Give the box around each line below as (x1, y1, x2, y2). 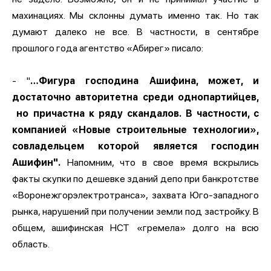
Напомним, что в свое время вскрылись (60, 156, 259, 168)
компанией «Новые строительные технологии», (12, 123, 259, 135)
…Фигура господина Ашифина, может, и (30, 74, 260, 87)
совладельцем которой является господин (12, 140, 259, 152)
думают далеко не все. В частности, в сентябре (12, 25, 259, 38)
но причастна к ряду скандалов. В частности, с (12, 107, 259, 119)
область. (12, 238, 50, 250)
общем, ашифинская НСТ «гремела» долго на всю (12, 221, 259, 233)
